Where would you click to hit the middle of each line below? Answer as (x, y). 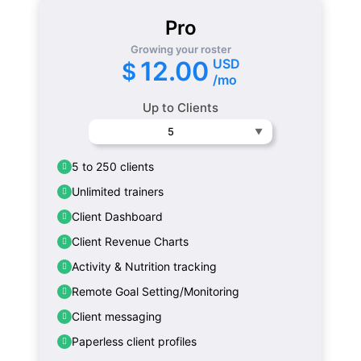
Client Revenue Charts (131, 241)
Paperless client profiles (135, 341)
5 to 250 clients (113, 166)
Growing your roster (180, 49)
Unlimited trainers (118, 191)
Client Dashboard (118, 216)
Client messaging (117, 316)
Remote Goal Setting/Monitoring (156, 291)
